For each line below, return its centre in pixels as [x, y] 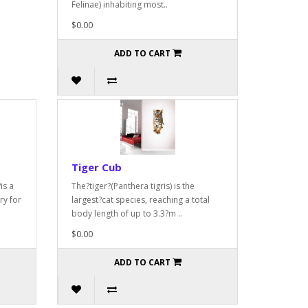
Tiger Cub [97, 167]
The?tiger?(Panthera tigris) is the [133, 186]
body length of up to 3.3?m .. [127, 213]
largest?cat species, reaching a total [141, 199]
